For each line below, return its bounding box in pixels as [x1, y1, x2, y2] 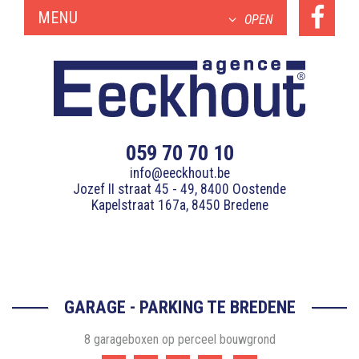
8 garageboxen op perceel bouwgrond [83, 332, 276, 348]
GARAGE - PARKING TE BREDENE [63, 296, 296, 318]
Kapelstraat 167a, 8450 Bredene [91, 197, 268, 214]
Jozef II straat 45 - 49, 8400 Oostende [73, 181, 286, 198]
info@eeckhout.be [129, 165, 230, 182]
